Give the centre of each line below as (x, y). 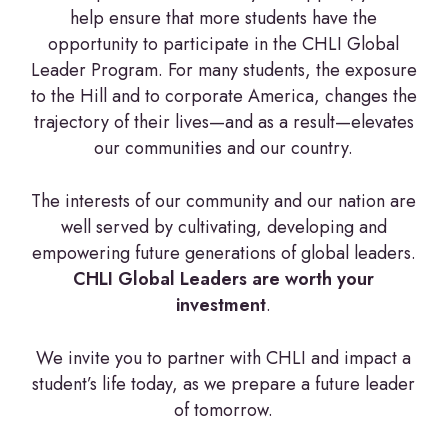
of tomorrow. (224, 410)
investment (221, 305)
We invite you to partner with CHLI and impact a (224, 358)
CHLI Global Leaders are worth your (224, 279)
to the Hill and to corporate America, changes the (223, 96)
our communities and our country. (224, 148)
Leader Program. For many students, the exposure (223, 70)
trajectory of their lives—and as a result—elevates (223, 122)
